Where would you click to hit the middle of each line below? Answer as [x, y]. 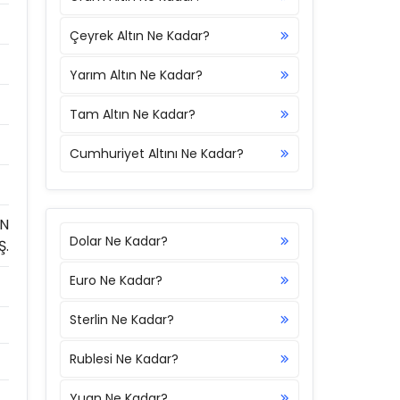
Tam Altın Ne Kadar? [133, 114]
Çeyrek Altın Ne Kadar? [140, 36]
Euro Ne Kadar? [116, 280]
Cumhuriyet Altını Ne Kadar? [157, 154]
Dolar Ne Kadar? [119, 241]
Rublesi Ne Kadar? [124, 359]
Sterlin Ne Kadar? [122, 320]
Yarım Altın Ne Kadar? [136, 75]
